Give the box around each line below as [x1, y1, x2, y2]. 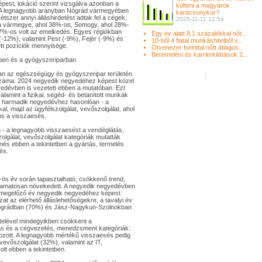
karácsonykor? [176, 9, 219, 16]
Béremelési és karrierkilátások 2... [151, 51, 248, 58]
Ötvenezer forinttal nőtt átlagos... [151, 44, 244, 51]
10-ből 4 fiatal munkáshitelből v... [151, 37, 243, 44]
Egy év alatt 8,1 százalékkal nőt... [151, 30, 247, 37]
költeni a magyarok [176, 2, 230, 9]
